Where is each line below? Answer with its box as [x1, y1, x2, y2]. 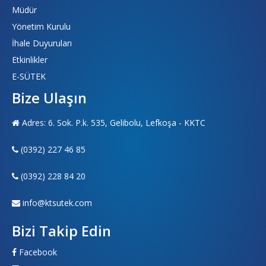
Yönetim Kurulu [12, 21, 71, 32]
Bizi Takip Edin [12, 221, 111, 240]
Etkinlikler [12, 54, 47, 65]
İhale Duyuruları [12, 37, 72, 49]
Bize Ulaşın [12, 88, 87, 107]
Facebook [19, 246, 57, 258]
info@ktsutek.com [23, 197, 92, 208]
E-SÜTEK [12, 71, 46, 82]
